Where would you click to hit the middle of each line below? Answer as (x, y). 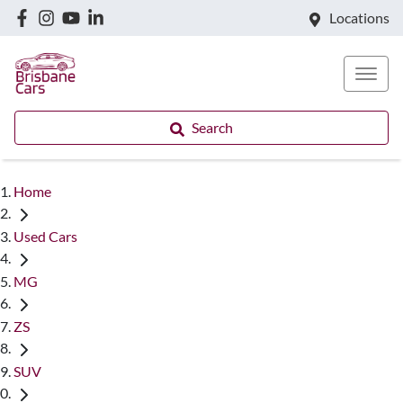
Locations (359, 18)
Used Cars (45, 236)
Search (212, 127)
